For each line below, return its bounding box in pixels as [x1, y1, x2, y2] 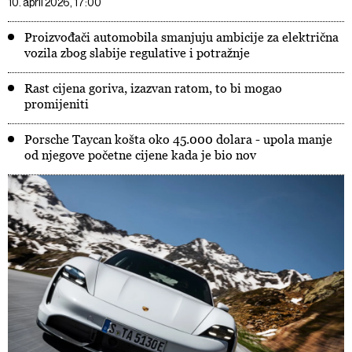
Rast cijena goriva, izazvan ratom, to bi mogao [24, 81, 282, 95]
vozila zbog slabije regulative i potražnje [24, 46, 250, 60]
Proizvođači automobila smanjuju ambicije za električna [24, 30, 339, 44]
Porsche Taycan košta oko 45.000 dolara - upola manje [24, 132, 332, 146]
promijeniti [24, 97, 89, 111]
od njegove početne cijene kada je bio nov [24, 148, 256, 162]
